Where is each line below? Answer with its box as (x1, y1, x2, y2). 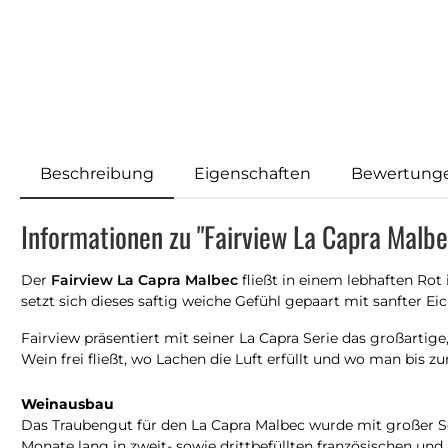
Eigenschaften (194, 163, 311, 183)
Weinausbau (21, 394, 114, 413)
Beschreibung (40, 163, 154, 183)
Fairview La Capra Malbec (51, 270, 238, 289)
